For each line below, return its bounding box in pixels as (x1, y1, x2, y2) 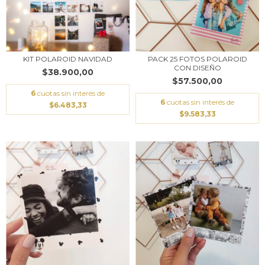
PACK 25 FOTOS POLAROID (147, 54, 247, 64)
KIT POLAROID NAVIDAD (23, 54, 112, 64)
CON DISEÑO (173, 63, 221, 73)
